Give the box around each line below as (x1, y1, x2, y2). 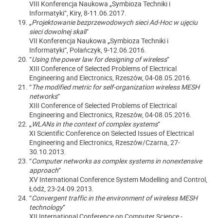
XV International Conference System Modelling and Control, (29, 175, 207, 184)
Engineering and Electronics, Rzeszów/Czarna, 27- (29, 138, 180, 147)
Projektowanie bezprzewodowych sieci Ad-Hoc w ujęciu (32, 18, 198, 27)
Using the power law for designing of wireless (32, 54, 167, 64)
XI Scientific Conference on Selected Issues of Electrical (29, 128, 194, 138)
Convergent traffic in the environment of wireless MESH (32, 193, 198, 202)
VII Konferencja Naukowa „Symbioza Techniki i (29, 36, 168, 45)
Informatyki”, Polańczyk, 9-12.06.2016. (29, 45, 146, 54)
